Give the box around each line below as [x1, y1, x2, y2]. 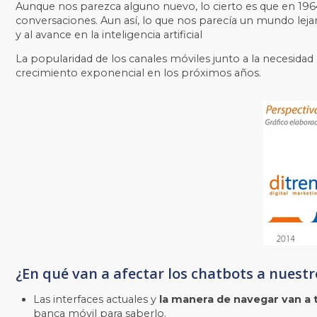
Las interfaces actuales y [33, 292, 159, 306]
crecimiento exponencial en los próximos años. [16, 67, 261, 80]
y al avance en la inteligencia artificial [16, 28, 202, 41]
